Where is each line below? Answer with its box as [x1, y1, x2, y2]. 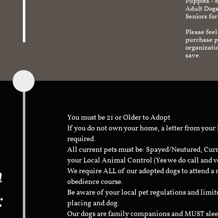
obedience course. [67, 177, 125, 187]
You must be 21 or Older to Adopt [67, 112, 172, 123]
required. [67, 134, 96, 145]
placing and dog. [67, 198, 120, 209]
